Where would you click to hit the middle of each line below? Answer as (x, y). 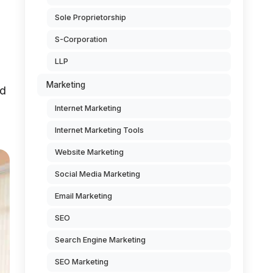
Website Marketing (89, 152)
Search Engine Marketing (100, 240)
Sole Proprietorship (90, 17)
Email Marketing (83, 196)
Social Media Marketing (97, 174)
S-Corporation (81, 39)
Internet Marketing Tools (99, 130)
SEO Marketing (82, 262)
